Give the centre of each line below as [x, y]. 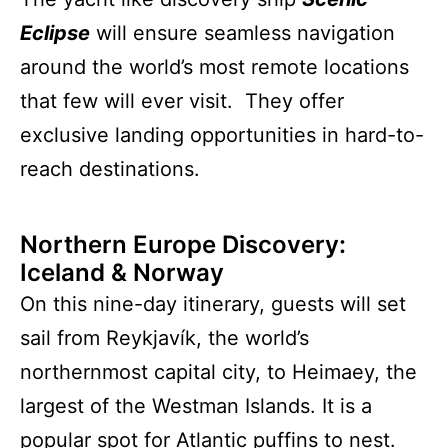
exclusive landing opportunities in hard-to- [222, 134]
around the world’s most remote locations [214, 66]
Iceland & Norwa [115, 272]
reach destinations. [110, 168]
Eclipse [55, 32]
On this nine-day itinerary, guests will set [213, 303]
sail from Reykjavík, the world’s [164, 337]
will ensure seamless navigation [242, 32]
